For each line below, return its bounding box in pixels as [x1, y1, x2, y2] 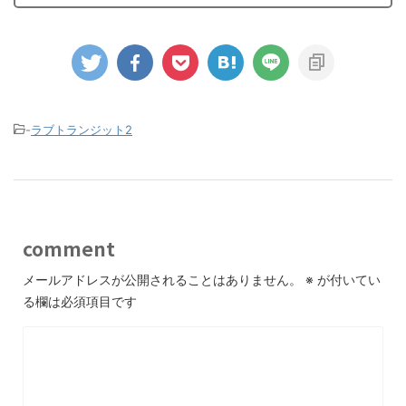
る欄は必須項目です [23, 294, 137, 310]
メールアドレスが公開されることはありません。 [23, 272, 302, 288]
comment [23, 235, 115, 263]
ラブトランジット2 [31, 122, 132, 138]
